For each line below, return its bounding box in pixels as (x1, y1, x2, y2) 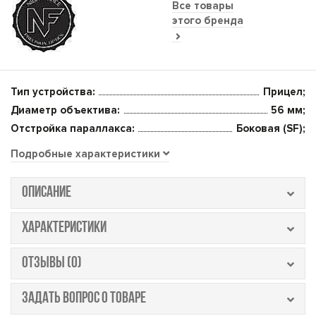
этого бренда (172, 13, 243, 27)
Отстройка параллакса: (11, 122, 135, 135)
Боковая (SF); (236, 122, 305, 135)
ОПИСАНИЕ (22, 185, 71, 201)
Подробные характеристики (11, 147, 163, 160)
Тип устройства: (11, 85, 95, 98)
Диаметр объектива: (11, 104, 120, 116)
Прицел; (263, 85, 305, 98)
